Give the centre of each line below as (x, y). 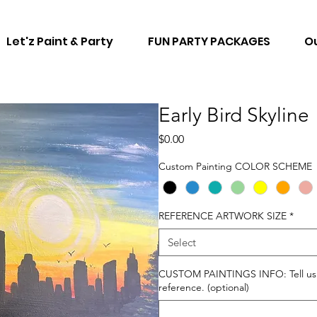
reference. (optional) (204, 288)
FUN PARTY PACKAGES (209, 42)
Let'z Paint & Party (60, 42)
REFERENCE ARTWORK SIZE (223, 216)
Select (182, 243)
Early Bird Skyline (234, 115)
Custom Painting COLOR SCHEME (237, 166)
